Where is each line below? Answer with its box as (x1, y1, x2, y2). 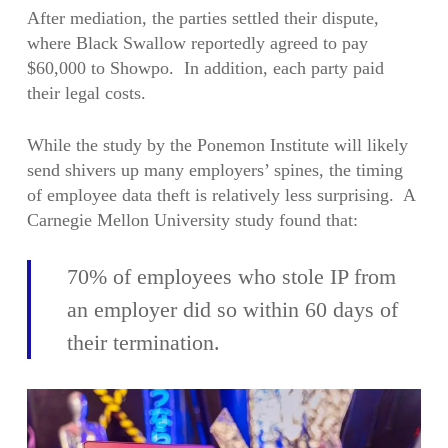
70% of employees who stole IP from (66, 264, 396, 289)
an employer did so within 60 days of (66, 297, 398, 322)
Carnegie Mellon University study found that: (26, 210, 358, 230)
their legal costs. (26, 83, 146, 103)
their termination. (66, 330, 220, 355)
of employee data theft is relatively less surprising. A (26, 185, 415, 205)
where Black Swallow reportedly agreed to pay (26, 33, 368, 53)
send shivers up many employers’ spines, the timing (26, 160, 403, 180)
